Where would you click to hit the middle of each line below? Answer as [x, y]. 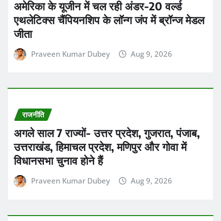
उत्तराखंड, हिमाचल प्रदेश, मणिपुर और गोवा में [100, 147]
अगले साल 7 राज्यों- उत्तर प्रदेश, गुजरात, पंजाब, [107, 133]
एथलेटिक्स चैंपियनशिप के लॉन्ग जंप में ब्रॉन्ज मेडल [109, 19]
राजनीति [33, 115]
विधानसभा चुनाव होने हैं [58, 161]
